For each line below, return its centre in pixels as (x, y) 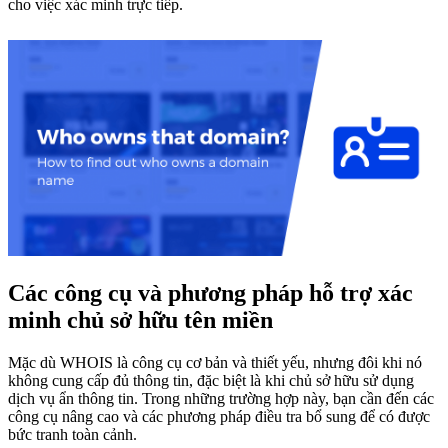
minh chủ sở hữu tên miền (140, 319)
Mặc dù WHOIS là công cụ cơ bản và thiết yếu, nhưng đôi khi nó (215, 362)
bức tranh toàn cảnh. (72, 434)
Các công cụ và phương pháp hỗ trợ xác (210, 292)
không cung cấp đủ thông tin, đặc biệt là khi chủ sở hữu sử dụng (211, 380)
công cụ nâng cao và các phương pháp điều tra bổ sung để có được (219, 416)
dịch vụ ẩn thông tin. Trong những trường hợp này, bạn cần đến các (221, 398)
